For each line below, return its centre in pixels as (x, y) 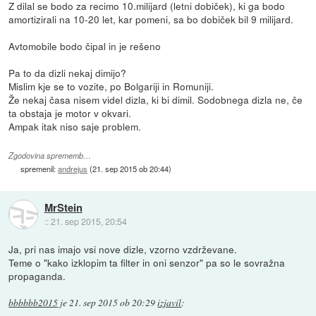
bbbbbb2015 (34, 303)
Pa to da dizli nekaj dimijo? (68, 73)
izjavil (170, 303)
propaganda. (37, 276)
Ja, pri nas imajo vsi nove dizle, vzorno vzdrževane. (123, 249)
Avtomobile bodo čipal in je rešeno (85, 46)
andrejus (73, 169)
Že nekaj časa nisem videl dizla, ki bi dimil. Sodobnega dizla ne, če (156, 100)
